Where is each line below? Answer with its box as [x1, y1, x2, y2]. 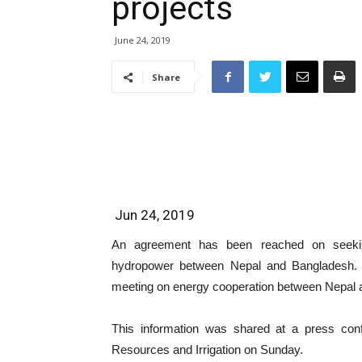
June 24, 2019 [115, 34, 170, 46]
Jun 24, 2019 [112, 207, 195, 223]
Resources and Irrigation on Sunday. [112, 343, 303, 356]
